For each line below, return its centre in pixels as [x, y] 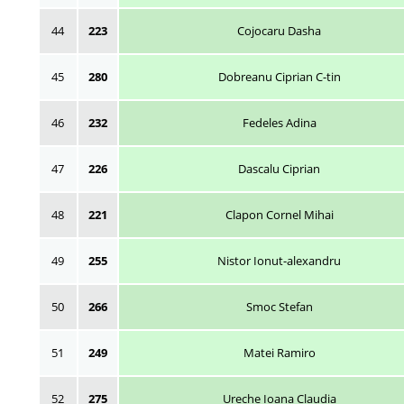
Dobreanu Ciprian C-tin [279, 77]
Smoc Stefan [279, 307]
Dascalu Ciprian [279, 169]
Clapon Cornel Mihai [279, 215]
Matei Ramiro [279, 353]
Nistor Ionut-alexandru [279, 261]
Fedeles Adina [279, 123]
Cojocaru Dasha [279, 31]
